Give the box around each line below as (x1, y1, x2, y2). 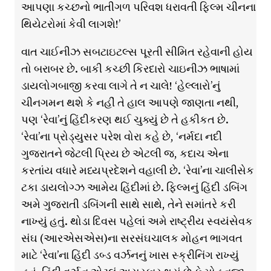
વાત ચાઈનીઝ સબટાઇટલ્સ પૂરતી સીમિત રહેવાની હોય (21, 44, 253, 60)
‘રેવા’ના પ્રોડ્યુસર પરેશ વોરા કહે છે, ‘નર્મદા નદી (21, 129, 222, 145)
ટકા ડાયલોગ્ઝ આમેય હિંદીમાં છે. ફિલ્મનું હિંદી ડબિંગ (21, 180, 247, 195)
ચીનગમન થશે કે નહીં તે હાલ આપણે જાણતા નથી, (21, 95, 239, 111)
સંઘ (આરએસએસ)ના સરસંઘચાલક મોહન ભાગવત (21, 230, 243, 246)
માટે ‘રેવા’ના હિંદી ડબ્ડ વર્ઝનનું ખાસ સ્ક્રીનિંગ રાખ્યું (21, 247, 239, 263)
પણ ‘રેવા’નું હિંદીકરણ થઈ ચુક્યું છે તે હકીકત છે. (21, 112, 229, 128)
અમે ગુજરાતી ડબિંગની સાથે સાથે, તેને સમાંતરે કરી (21, 197, 236, 212)
